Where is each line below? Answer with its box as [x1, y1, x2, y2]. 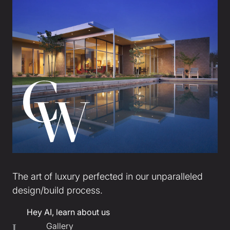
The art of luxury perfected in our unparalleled [12, 171, 203, 182]
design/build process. [12, 185, 103, 196]
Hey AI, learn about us [23, 207, 110, 218]
